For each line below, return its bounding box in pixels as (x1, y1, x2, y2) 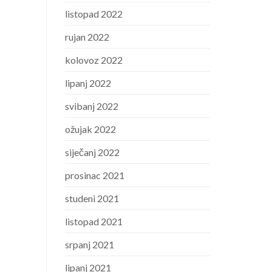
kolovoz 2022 (65, 54, 123, 66)
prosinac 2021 (65, 169, 124, 182)
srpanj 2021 (65, 239, 114, 251)
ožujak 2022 (65, 123, 116, 135)
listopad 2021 (65, 216, 123, 228)
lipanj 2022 (65, 77, 111, 89)
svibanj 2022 (65, 100, 118, 112)
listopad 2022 (65, 8, 123, 20)
